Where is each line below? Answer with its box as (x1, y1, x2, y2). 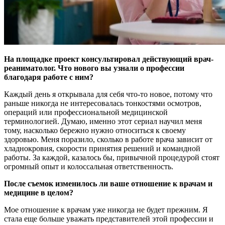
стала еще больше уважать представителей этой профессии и (4, 214, 213, 223)
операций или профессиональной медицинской (4, 107, 168, 117)
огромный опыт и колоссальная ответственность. (4, 162, 173, 171)
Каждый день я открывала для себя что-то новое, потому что (4, 89, 212, 98)
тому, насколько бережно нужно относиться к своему (4, 126, 186, 135)
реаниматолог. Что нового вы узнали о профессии (4, 63, 184, 72)
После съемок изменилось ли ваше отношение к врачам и (4, 179, 212, 188)
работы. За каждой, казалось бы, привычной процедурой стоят (4, 153, 219, 162)
